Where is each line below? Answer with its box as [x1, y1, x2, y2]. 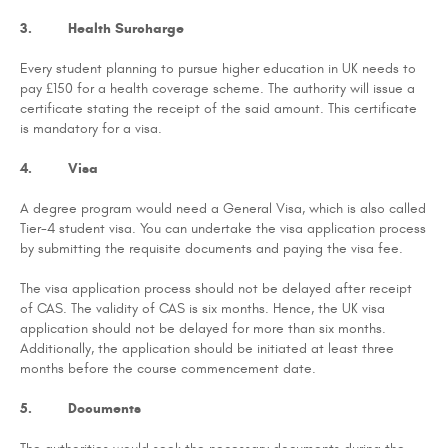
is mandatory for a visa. [20, 119, 162, 137]
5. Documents [20, 399, 141, 417]
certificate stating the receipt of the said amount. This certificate [20, 99, 417, 117]
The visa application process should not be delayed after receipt [20, 279, 412, 297]
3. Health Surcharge [20, 19, 184, 37]
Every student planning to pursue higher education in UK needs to [20, 59, 416, 77]
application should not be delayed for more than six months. [20, 319, 386, 337]
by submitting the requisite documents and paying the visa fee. [20, 239, 403, 257]
